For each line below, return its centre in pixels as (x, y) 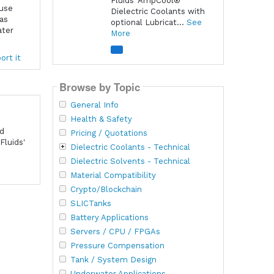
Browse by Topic (99, 87)
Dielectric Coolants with (157, 11)
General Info (94, 105)
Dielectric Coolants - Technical (130, 147)
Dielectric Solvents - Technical (130, 161)
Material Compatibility (113, 176)
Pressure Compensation (117, 246)
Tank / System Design (113, 260)
